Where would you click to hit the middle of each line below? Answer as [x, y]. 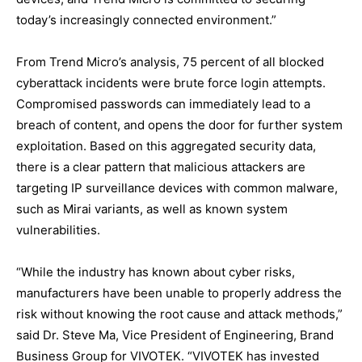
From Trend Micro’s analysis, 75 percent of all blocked [170, 62]
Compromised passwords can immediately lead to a [163, 104]
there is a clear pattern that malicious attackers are [161, 167]
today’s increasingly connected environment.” [146, 20]
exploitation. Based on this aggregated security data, [166, 146]
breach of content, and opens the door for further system [179, 125]
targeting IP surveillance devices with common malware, [177, 188]
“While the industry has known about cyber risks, [156, 272]
